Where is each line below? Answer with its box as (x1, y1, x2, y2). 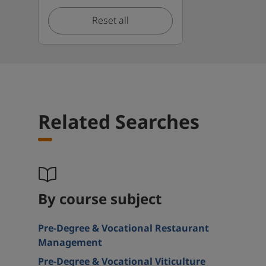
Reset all (92, 14, 129, 28)
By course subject (38, 189, 161, 211)
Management (38, 236, 102, 250)
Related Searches (38, 109, 199, 137)
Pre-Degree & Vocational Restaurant (38, 221, 209, 236)
